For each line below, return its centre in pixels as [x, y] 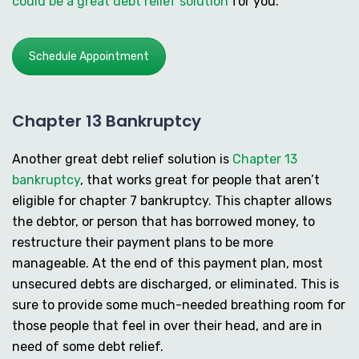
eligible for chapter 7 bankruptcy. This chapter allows [172, 200]
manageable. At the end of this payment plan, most [167, 263]
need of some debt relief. [88, 346]
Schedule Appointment [89, 57]
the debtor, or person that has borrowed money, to [163, 221]
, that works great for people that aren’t [200, 179]
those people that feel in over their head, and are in [167, 325]
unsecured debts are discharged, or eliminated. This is [175, 284]
